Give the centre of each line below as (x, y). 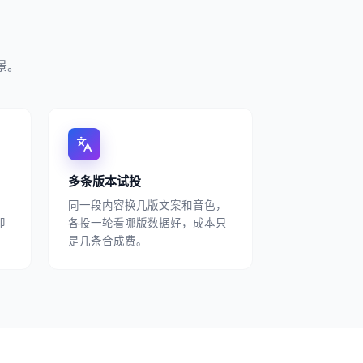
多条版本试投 (105, 180)
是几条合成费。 (108, 240)
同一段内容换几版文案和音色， (147, 204)
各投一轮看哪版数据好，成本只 (147, 222)
